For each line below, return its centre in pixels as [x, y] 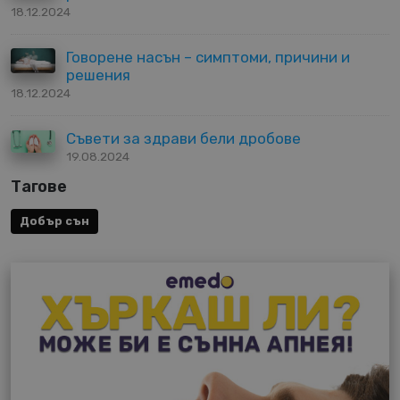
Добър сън [55, 221]
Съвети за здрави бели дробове [183, 139]
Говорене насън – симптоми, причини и [208, 58]
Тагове [39, 187]
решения [98, 75]
